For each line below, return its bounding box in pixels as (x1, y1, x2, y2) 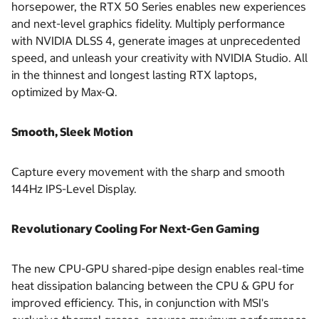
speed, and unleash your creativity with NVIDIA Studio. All (11, 51, 308, 66)
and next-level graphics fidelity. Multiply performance (11, 16, 285, 31)
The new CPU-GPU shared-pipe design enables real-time (11, 261, 304, 276)
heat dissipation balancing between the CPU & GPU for (11, 278, 294, 293)
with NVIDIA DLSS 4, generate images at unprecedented (11, 33, 300, 48)
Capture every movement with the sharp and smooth (11, 164, 285, 179)
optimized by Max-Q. (11, 85, 117, 100)
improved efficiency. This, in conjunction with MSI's (11, 296, 269, 310)
